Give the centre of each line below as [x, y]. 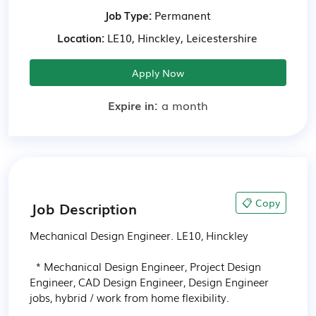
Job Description [83, 208]
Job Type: [127, 15]
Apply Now [158, 73]
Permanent [181, 15]
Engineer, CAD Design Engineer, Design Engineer [151, 281]
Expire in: [135, 105]
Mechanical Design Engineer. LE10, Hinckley [139, 235]
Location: [80, 37]
